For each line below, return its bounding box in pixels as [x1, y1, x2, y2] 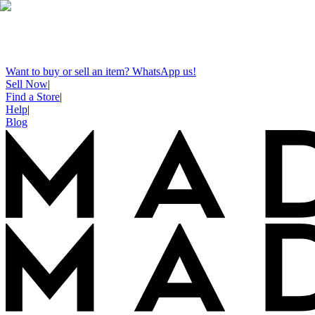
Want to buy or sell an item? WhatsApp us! [6, 65, 196, 77]
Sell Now [6, 78, 48, 90]
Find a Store [6, 91, 60, 103]
